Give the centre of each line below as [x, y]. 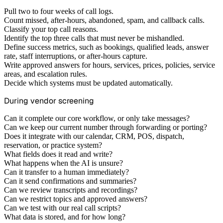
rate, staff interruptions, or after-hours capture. [76, 56]
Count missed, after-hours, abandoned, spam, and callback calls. [104, 20]
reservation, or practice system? [53, 145]
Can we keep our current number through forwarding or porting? [106, 127]
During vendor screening [49, 101]
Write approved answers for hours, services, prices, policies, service [110, 65]
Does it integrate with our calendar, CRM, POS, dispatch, [94, 136]
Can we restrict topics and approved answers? [76, 199]
